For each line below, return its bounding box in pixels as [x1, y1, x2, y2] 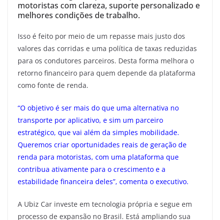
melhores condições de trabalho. [18, 9, 140, 21]
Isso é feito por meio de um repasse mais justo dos [18, 31, 185, 41]
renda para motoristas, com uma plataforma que [18, 152, 179, 162]
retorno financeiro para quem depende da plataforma [18, 68, 195, 78]
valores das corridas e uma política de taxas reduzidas [18, 43, 197, 53]
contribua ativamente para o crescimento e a [18, 164, 165, 174]
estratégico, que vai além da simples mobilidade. [18, 127, 179, 137]
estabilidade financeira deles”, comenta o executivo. [18, 176, 189, 186]
